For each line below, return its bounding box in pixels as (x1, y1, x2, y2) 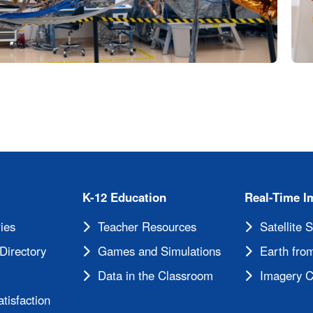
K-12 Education (82, 189, 167, 206)
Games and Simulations (98, 242, 221, 260)
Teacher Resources (98, 218, 197, 235)
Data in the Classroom (98, 267, 214, 284)
